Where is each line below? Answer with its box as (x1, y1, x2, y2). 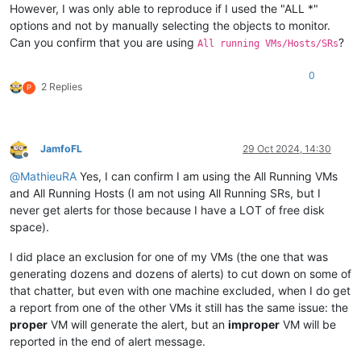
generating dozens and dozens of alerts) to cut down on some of (10, 267, 351, 281)
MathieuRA (20, 169, 77, 184)
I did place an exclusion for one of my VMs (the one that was (10, 250, 328, 264)
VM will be (280, 317, 336, 332)
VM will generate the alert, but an (48, 317, 228, 332)
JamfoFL (40, 143, 82, 156)
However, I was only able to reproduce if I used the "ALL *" (10, 2, 318, 16)
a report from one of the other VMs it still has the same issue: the (10, 301, 348, 315)
